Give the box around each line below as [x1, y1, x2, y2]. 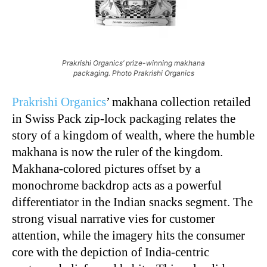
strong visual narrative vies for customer [12, 211, 215, 226]
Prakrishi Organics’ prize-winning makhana [62, 58, 205, 67]
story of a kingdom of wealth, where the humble [12, 128, 254, 142]
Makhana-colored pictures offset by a [12, 161, 200, 176]
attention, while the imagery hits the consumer [12, 228, 245, 243]
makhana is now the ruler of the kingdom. [12, 144, 223, 159]
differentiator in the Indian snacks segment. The [12, 194, 253, 209]
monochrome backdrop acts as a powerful [12, 178, 222, 193]
